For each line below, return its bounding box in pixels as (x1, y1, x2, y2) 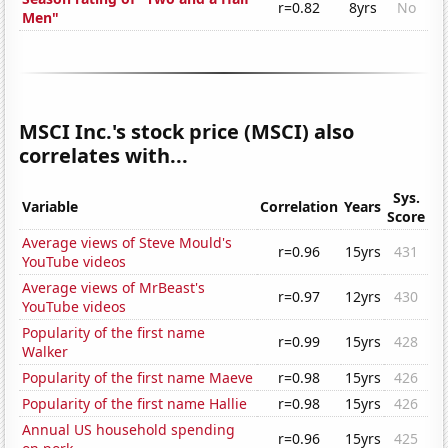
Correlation (260, 197, 339, 217)
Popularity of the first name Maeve (22, 368, 254, 388)
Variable (22, 197, 79, 217)
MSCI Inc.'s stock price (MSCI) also (19, 118, 355, 146)
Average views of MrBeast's (22, 278, 206, 298)
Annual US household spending (22, 420, 236, 440)
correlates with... (19, 142, 189, 170)
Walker (22, 342, 69, 362)
